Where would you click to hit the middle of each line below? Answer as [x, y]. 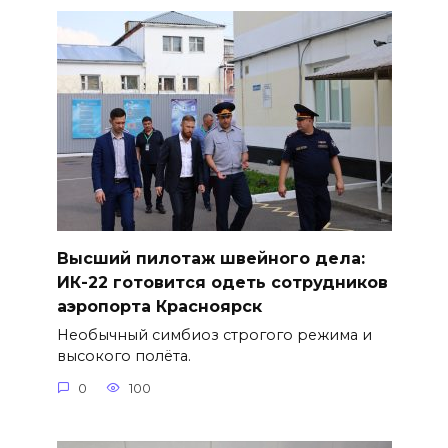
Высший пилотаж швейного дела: [210, 258]
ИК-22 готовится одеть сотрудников [222, 282]
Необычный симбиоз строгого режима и [214, 335]
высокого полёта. [123, 356]
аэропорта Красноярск [159, 306]
